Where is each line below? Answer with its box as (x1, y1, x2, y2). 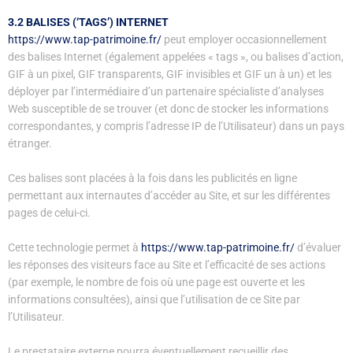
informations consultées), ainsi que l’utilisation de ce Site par (8, 292, 300, 306)
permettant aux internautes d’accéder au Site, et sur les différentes (8, 189, 330, 203)
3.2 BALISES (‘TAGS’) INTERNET (8, 16, 169, 29)
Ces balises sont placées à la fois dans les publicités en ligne (8, 172, 297, 185)
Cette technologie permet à (8, 240, 141, 254)
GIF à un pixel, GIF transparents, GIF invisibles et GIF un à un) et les (8, 68, 332, 81)
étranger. (8, 137, 52, 150)
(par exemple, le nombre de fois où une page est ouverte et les (8, 275, 305, 288)
